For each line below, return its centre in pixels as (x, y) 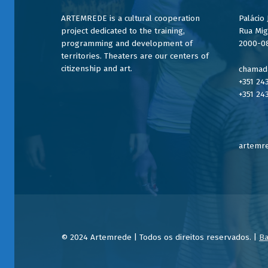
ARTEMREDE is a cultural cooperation (131, 18)
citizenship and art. (97, 68)
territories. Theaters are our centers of (135, 56)
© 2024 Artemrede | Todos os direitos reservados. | (160, 237)
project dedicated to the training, (123, 31)
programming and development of (127, 43)
